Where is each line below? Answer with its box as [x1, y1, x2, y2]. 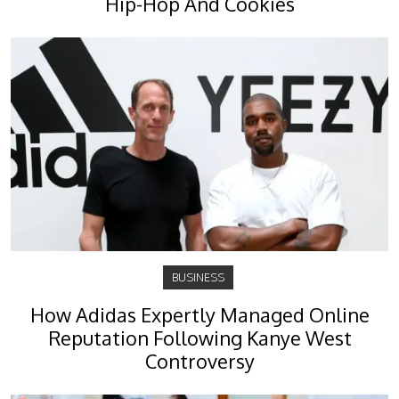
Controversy [144, 349, 255, 374]
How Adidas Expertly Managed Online [29, 303, 370, 328]
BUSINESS [171, 270, 224, 285]
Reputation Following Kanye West [47, 326, 352, 351]
